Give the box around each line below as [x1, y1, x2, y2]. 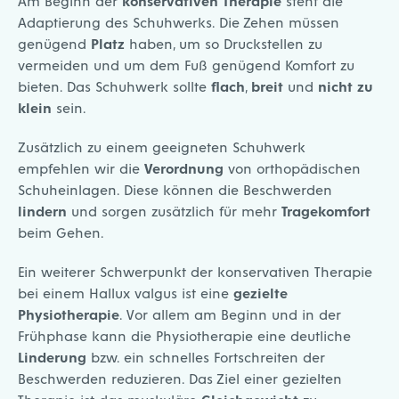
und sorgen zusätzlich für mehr [67, 202, 281, 220]
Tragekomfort [281, 202, 370, 220]
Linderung [18, 348, 86, 366]
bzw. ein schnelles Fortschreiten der [86, 348, 325, 366]
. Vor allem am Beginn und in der [119, 305, 341, 323]
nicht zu [318, 77, 373, 95]
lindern [18, 202, 67, 220]
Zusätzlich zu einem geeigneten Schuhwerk [18, 138, 305, 156]
